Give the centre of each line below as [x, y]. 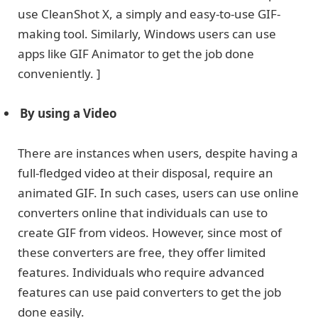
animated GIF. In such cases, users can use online [158, 193]
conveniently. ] [59, 74]
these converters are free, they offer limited [142, 253]
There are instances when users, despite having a [158, 153]
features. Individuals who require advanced [141, 273]
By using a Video [68, 114]
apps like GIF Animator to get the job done [136, 54]
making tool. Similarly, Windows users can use [147, 34]
